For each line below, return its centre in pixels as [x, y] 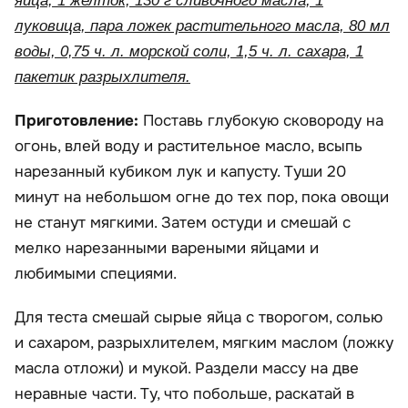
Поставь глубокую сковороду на [261, 120]
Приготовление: [76, 120]
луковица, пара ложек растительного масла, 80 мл [202, 25]
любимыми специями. [96, 273]
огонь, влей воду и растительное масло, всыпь [189, 146]
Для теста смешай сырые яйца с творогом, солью [199, 317]
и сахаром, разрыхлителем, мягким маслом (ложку [204, 342]
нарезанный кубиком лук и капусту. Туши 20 [180, 171]
